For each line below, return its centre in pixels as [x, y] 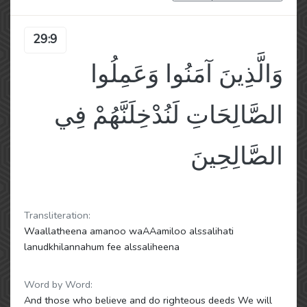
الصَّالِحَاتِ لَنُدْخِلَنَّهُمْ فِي [169, 115]
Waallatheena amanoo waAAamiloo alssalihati [129, 231]
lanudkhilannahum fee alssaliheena [102, 247]
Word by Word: [58, 284]
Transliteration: [57, 215]
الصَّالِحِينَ [237, 157]
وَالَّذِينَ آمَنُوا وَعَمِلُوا [187, 74]
